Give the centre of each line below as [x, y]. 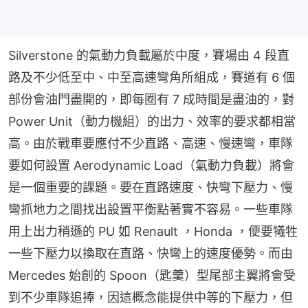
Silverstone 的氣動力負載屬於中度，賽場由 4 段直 [149, 56]
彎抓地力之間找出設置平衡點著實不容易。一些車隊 [151, 210]
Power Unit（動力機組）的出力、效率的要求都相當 [152, 122]
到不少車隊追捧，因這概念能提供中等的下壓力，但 [151, 298]
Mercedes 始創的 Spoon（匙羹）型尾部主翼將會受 [152, 276]
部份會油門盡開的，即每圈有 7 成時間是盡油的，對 [151, 100]
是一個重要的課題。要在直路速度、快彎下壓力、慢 [151, 188]
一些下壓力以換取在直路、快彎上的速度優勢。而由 [151, 254]
